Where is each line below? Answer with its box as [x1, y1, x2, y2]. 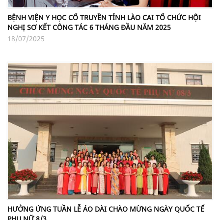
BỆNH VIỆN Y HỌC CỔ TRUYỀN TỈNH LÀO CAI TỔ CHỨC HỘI [7, 13, 201, 22]
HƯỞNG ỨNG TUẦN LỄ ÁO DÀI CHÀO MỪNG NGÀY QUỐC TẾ [7, 204, 204, 214]
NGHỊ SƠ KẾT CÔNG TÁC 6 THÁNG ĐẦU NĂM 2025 [7, 23, 171, 32]
